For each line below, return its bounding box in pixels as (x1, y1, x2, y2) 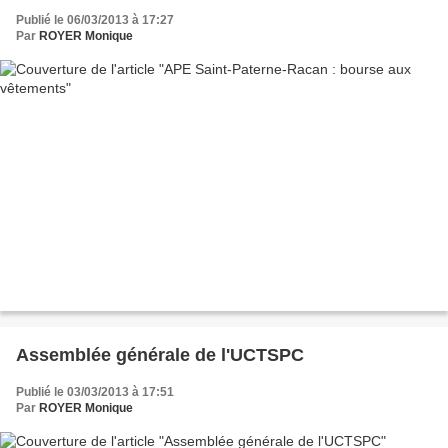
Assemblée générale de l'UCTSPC (16, 345, 304, 366)
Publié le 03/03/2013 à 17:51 (16, 385, 174, 400)
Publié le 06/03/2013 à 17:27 (16, 12, 174, 27)
